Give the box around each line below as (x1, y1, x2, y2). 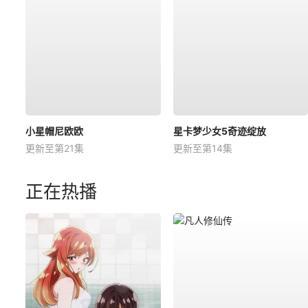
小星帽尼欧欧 (25, 125, 83, 137)
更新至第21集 (25, 142, 84, 155)
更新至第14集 (173, 142, 232, 155)
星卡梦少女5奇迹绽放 (173, 125, 266, 137)
